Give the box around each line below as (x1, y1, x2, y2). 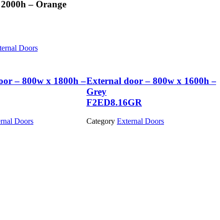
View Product (86, 126, 129, 135)
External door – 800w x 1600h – (86, 75, 217, 86)
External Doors (117, 117, 164, 126)
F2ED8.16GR (86, 97, 142, 108)
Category (86, 117, 115, 126)
